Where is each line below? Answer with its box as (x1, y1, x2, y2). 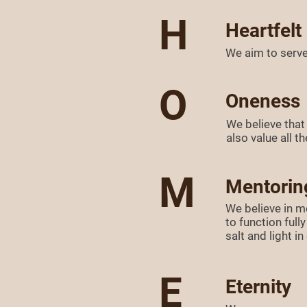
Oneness (225, 90, 300, 112)
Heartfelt (225, 19, 302, 42)
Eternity (225, 275, 291, 298)
